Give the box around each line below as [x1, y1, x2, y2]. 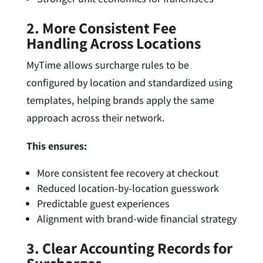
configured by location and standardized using [26, 76, 232, 90]
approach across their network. [26, 111, 165, 125]
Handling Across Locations [26, 33, 201, 53]
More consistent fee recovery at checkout [36, 166, 218, 180]
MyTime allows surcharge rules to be [26, 58, 189, 72]
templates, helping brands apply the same [26, 93, 214, 107]
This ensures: [26, 139, 87, 153]
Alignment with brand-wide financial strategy [36, 212, 237, 226]
